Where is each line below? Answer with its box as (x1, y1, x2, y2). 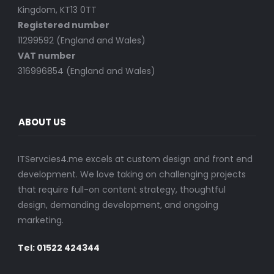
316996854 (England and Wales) (17, 65, 155, 78)
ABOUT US (18, 116, 66, 129)
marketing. (17, 214, 64, 227)
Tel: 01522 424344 (17, 242, 100, 254)
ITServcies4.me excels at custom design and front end (17, 153, 253, 166)
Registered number (17, 19, 109, 32)
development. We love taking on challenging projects (17, 168, 246, 181)
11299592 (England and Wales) (17, 34, 146, 47)
